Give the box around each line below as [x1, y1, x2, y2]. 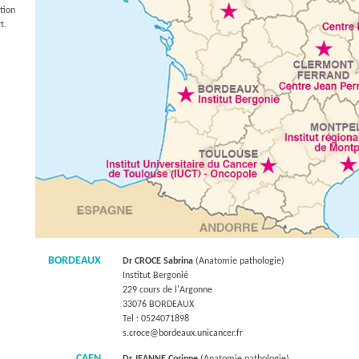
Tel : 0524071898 [123, 314, 189, 324]
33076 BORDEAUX [123, 300, 194, 309]
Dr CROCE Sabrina [123, 256, 193, 266]
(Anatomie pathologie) [196, 256, 284, 266]
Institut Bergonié [123, 271, 188, 280]
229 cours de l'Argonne [123, 285, 212, 295]
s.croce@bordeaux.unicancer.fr [123, 329, 243, 338]
